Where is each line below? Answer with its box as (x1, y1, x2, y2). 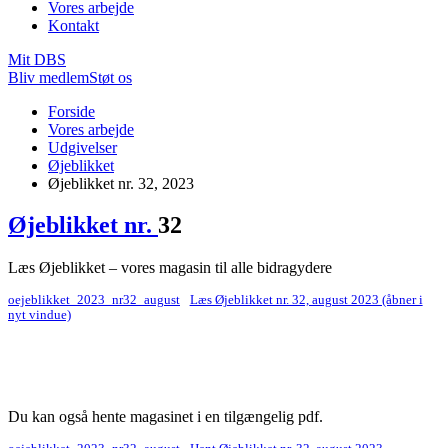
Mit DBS (8, 50, 66, 68)
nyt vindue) (8, 308, 71, 323)
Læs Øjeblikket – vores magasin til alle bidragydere (8, 259, 332, 277)
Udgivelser (48, 138, 117, 156)
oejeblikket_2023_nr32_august (8, 293, 180, 308)
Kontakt (48, 16, 99, 34)
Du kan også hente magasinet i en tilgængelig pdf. (8, 408, 323, 426)
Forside (48, 102, 95, 120)
